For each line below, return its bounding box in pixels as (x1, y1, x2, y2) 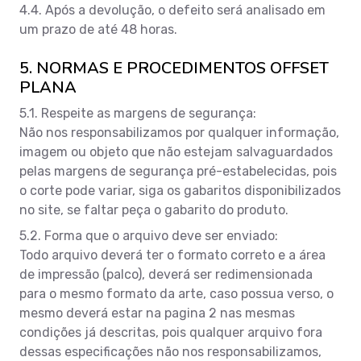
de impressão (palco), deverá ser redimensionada (19, 266, 313, 282)
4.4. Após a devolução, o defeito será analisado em (19, 2, 326, 18)
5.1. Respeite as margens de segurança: (19, 105, 256, 121)
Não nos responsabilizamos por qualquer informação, (19, 124, 339, 140)
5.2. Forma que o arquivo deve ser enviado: (19, 227, 278, 243)
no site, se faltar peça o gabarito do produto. (19, 201, 288, 218)
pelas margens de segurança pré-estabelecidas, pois (19, 163, 337, 179)
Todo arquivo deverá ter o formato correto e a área (19, 247, 326, 263)
